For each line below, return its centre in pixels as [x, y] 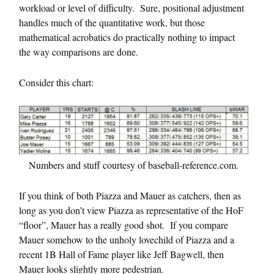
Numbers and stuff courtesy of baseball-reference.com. [134, 165]
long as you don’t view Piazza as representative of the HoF [131, 210]
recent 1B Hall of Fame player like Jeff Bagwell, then [121, 254]
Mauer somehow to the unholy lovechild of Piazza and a [127, 240]
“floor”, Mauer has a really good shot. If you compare [124, 225]
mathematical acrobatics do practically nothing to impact [127, 37]
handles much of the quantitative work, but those [112, 22]
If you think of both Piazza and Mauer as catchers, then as [130, 196]
